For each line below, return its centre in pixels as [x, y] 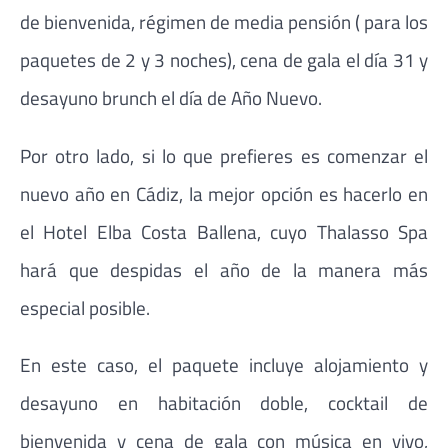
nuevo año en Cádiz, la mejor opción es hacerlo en [224, 193]
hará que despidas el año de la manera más [224, 269]
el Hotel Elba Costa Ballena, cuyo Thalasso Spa [224, 231]
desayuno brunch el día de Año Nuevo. [171, 98]
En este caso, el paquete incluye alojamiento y [224, 364]
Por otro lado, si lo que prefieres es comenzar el [224, 155]
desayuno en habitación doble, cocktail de [224, 402]
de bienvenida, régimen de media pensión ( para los [224, 22]
